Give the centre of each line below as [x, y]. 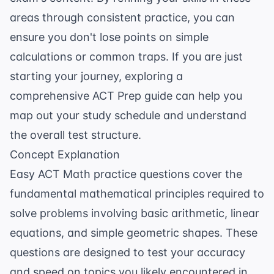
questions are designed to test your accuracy [128, 253]
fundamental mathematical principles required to [137, 194]
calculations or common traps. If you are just [126, 57]
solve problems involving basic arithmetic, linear [135, 213]
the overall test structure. [76, 135]
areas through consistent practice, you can [122, 18]
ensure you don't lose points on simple [109, 37]
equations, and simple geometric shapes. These [134, 233]
